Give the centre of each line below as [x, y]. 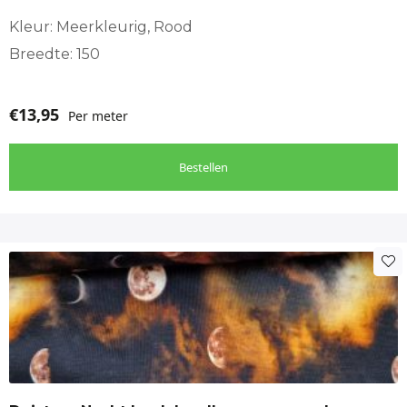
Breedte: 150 [55, 54]
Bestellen [203, 167]
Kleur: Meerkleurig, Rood [101, 26]
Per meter [98, 115]
